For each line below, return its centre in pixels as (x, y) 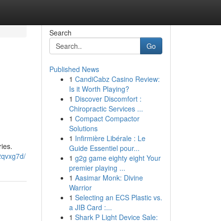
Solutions (83, 128)
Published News (74, 69)
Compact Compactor (107, 118)
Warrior (80, 187)
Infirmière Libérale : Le (110, 138)
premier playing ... (97, 168)
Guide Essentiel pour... (104, 148)
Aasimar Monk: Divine (109, 178)
